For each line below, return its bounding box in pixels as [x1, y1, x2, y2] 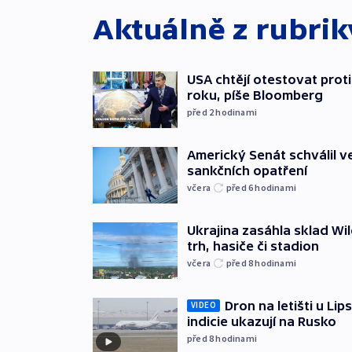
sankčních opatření [187, 163, 307, 178]
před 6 [226, 181, 255, 193]
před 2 [187, 105, 216, 118]
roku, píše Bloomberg [187, 87, 323, 102]
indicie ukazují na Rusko [187, 313, 336, 328]
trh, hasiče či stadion [187, 238, 319, 253]
